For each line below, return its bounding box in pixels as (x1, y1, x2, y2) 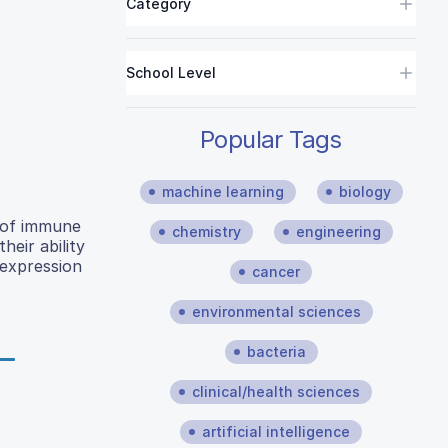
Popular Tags (200, 125, 342, 154)
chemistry (171, 223, 241, 240)
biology (338, 183, 391, 200)
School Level (126, 64, 216, 81)
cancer (252, 263, 300, 280)
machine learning (161, 183, 284, 200)
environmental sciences (191, 303, 361, 320)
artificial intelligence (202, 423, 350, 440)
